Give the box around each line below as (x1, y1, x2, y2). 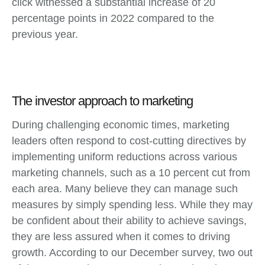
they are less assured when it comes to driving (12, 230, 230, 243)
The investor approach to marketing (12, 93, 193, 108)
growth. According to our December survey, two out (12, 246, 253, 258)
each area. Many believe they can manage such (12, 182, 238, 195)
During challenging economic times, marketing (12, 118, 230, 131)
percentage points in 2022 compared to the (12, 12, 214, 24)
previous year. (12, 28, 78, 40)
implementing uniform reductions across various (12, 150, 237, 163)
